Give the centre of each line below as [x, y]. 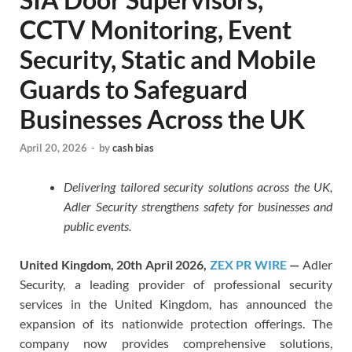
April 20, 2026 [53, 147]
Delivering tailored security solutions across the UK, [198, 186]
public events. [97, 225]
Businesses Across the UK [162, 119]
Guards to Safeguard [134, 90]
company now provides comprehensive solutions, [176, 343]
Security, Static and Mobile [168, 60]
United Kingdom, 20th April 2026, [115, 264]
